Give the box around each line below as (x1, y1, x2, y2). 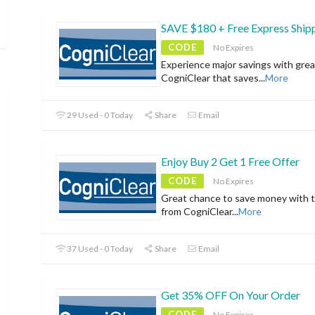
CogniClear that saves (161, 72, 259, 84)
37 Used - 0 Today (65, 243, 134, 255)
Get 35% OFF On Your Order (161, 288, 300, 302)
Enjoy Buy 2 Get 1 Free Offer (161, 155, 300, 169)
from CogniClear (161, 205, 232, 218)
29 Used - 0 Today (65, 110, 134, 121)
